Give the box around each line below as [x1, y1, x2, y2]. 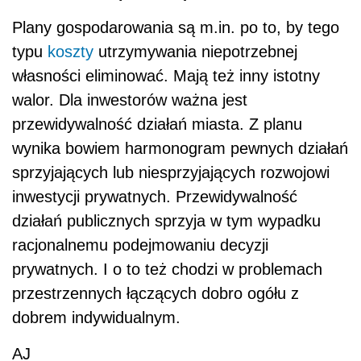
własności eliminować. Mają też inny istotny [12, 67, 320, 85]
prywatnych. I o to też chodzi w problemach [12, 260, 322, 279]
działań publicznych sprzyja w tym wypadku [12, 212, 321, 230]
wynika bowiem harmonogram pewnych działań [12, 139, 348, 158]
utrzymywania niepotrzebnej [93, 43, 297, 61]
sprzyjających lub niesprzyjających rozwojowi [12, 164, 330, 182]
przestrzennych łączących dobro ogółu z [12, 284, 299, 303]
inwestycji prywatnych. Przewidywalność [12, 188, 297, 206]
